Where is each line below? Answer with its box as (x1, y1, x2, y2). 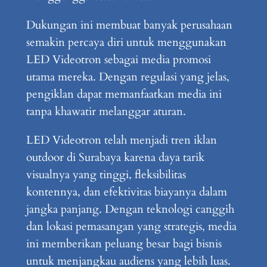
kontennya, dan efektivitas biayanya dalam (26, 184, 227, 200)
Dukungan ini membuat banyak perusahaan (26, 17, 232, 33)
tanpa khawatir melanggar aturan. (26, 103, 186, 119)
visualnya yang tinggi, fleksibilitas (26, 166, 186, 182)
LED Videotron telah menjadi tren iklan (26, 132, 217, 148)
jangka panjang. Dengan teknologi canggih (26, 201, 234, 217)
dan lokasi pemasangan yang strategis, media (26, 218, 237, 234)
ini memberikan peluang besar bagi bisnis (26, 235, 222, 252)
